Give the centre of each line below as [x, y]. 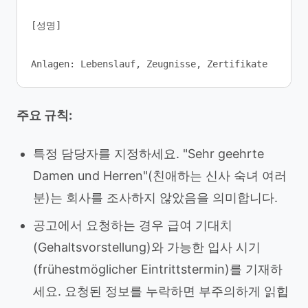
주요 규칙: [44, 115]
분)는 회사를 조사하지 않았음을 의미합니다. [155, 198]
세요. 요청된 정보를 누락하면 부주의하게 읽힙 [161, 291]
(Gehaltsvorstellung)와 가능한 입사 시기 [147, 247]
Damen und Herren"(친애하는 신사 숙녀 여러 [160, 176]
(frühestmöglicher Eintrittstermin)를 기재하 [158, 269]
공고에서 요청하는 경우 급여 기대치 [133, 225]
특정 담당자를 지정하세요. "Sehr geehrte [148, 154]
